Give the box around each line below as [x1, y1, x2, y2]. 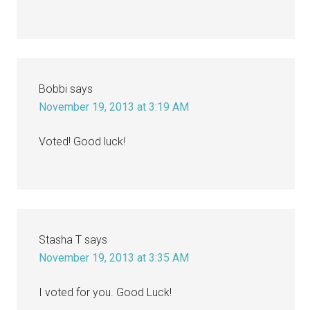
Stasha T [39, 232, 82, 246]
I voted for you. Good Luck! [39, 285, 172, 299]
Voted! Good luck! [39, 134, 126, 148]
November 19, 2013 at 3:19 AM [39, 100, 190, 113]
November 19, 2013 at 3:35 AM [39, 250, 190, 264]
